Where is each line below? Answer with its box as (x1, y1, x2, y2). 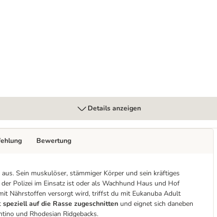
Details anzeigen (88, 104, 141, 113)
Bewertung (36, 136, 71, 145)
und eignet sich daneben (118, 199, 193, 208)
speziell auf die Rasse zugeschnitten (3, 199, 118, 208)
